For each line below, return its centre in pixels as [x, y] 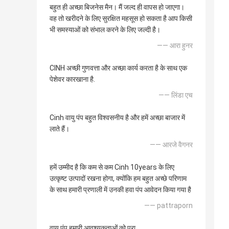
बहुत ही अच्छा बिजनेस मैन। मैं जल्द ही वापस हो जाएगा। [117, 7]
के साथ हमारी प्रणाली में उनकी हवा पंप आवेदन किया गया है [120, 190]
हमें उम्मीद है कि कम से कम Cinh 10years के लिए [112, 167]
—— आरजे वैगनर [171, 145]
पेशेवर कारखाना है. [72, 79]
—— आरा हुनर [175, 46]
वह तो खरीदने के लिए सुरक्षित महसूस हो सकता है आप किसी [121, 19]
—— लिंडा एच [176, 95]
